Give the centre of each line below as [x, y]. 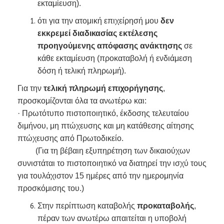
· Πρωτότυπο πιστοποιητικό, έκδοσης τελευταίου [103, 113]
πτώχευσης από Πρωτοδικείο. [70, 138]
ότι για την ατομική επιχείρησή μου [99, 21]
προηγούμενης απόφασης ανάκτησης [111, 46]
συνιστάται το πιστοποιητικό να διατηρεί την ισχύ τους [112, 163]
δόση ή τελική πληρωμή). [82, 71]
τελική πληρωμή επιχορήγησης [103, 88]
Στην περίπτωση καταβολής [87, 206]
